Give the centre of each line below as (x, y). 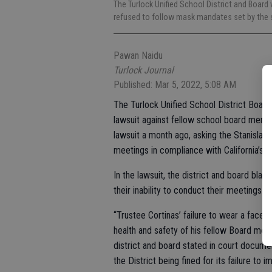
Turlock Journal (144, 70)
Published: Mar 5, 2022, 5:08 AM (175, 84)
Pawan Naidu (138, 55)
